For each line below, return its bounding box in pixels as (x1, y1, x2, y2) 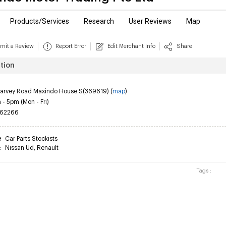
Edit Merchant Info (107, 43, 155, 49)
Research (84, 17, 114, 25)
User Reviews (129, 17, 172, 25)
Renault (37, 145, 59, 151)
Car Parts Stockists (5, 136, 58, 142)
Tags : (193, 168, 211, 174)
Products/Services (10, 17, 69, 25)
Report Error (55, 43, 86, 49)
